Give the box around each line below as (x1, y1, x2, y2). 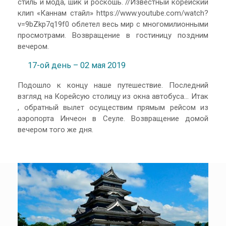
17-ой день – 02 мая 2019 (28, 61, 126, 71)
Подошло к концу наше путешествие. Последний (18, 80, 208, 90)
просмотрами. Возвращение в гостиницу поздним (18, 30, 208, 40)
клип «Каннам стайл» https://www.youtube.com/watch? (18, 8, 208, 18)
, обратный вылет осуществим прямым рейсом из (18, 102, 208, 112)
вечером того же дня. (18, 125, 93, 134)
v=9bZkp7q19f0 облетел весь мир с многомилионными (18, 19, 208, 29)
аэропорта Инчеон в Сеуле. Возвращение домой (18, 114, 208, 123)
